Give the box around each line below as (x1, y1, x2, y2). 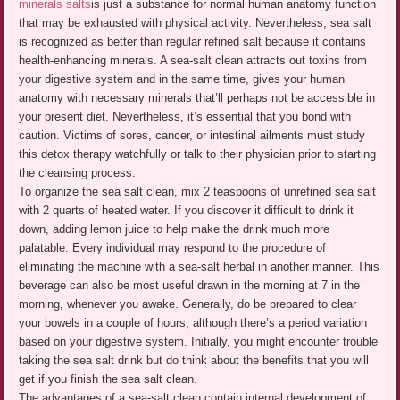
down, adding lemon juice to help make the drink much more (19, 221, 330, 236)
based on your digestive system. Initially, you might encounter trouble (19, 334, 379, 348)
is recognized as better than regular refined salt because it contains (19, 34, 367, 48)
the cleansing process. (19, 165, 137, 179)
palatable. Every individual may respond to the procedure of (19, 240, 327, 254)
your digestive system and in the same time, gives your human (19, 71, 346, 86)
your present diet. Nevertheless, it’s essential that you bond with (19, 109, 352, 123)
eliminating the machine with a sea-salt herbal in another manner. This (19, 259, 380, 273)
